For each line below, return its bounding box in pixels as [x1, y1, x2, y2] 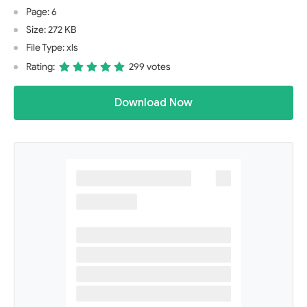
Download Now [114, 96, 193, 110]
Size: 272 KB [26, 24, 76, 36]
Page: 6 [26, 6, 57, 18]
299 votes [129, 61, 171, 73]
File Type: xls [26, 42, 78, 53]
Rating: [26, 61, 55, 73]
